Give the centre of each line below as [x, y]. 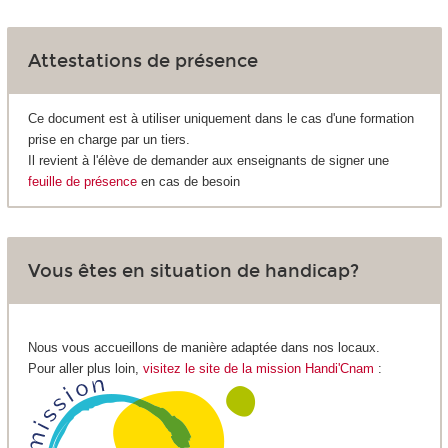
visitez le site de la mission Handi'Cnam [258, 368]
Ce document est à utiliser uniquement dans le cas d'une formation [220, 119]
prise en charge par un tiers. [108, 140]
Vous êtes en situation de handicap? [193, 270]
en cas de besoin [188, 182]
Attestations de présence [142, 61]
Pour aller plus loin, [85, 368]
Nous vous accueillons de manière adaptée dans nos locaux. [203, 347]
